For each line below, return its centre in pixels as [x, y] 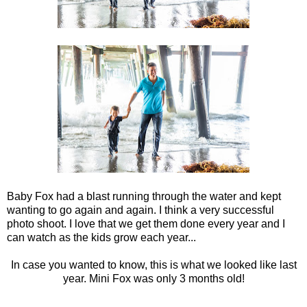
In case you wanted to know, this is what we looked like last [153, 265]
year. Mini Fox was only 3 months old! [153, 278]
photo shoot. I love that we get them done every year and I [146, 223]
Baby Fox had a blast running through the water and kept [144, 196]
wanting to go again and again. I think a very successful [140, 210]
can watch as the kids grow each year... [101, 237]
